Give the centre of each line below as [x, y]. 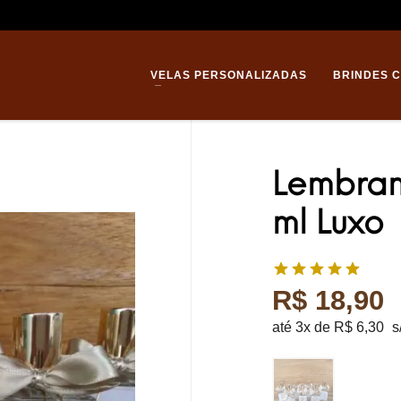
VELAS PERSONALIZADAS [229, 75]
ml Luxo [328, 222]
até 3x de [303, 327]
